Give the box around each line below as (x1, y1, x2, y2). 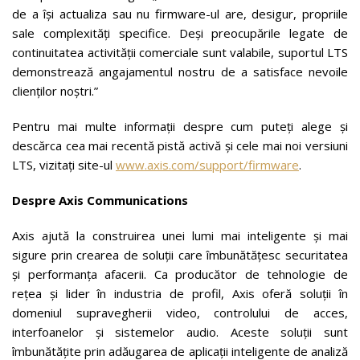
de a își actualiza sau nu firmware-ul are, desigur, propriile (12, 5, 348, 22)
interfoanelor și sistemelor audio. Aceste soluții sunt (12, 323, 348, 340)
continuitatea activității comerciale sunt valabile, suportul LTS (12, 43, 348, 60)
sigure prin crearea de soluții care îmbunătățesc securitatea (12, 246, 348, 263)
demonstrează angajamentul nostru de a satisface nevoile (12, 63, 348, 80)
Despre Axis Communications (12, 191, 188, 208)
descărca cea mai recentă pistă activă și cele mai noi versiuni (12, 137, 348, 153)
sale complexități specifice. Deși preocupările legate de (12, 24, 348, 41)
